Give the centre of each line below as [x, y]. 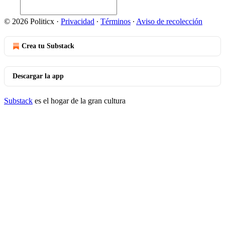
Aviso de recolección [169, 21]
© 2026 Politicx [29, 21]
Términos [116, 21]
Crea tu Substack [48, 46]
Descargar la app [38, 76]
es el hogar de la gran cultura [79, 101]
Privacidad [78, 21]
